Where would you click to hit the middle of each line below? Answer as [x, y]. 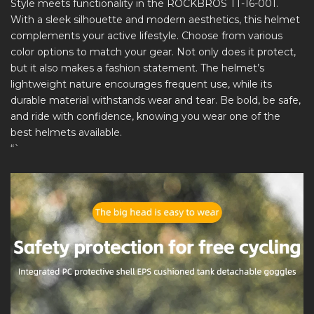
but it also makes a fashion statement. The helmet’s [137, 68]
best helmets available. [66, 132]
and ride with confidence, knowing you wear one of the [145, 116]
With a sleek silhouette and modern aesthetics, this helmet [155, 19]
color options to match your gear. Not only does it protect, [153, 52]
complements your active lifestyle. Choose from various [146, 35]
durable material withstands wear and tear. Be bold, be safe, [156, 100]
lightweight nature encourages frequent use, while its [141, 84]
